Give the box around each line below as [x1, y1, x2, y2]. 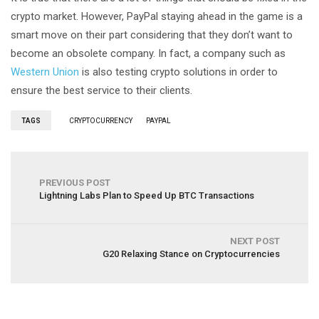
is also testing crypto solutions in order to [79, 65, 278, 78]
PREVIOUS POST [39, 177, 110, 188]
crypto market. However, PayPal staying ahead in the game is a [11, 9, 303, 23]
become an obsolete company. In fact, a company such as [11, 46, 286, 60]
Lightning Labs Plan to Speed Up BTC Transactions [39, 189, 254, 201]
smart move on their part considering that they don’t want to [11, 28, 293, 41]
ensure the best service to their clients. [11, 83, 192, 97]
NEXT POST [230, 235, 280, 246]
